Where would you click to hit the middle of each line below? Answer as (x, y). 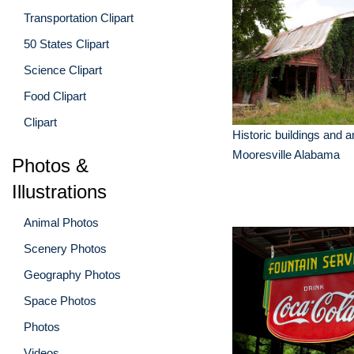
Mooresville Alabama (286, 154)
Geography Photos (72, 274)
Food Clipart (55, 96)
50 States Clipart (66, 43)
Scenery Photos (65, 248)
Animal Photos (61, 222)
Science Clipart (63, 70)
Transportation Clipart (79, 17)
